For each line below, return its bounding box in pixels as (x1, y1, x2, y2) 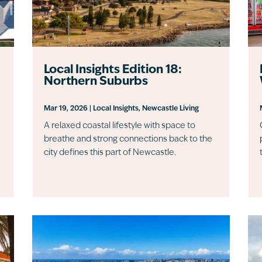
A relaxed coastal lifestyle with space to (43, 121, 195, 130)
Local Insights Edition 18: (43, 64, 182, 76)
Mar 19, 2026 (43, 105, 88, 112)
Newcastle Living (142, 105, 199, 112)
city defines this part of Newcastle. (43, 148, 176, 157)
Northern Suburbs (43, 75, 148, 88)
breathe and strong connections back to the (43, 135, 212, 144)
